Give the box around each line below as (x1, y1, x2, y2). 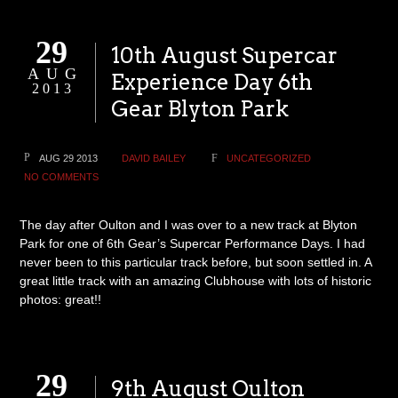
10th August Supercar (111, 43, 338, 68)
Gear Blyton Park (111, 96, 290, 122)
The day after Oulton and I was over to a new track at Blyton (20, 218, 358, 232)
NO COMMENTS (24, 171, 99, 182)
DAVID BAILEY (122, 153, 187, 163)
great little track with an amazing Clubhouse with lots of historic (20, 274, 372, 288)
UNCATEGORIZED (227, 153, 312, 163)
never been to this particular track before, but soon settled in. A (20, 255, 372, 269)
